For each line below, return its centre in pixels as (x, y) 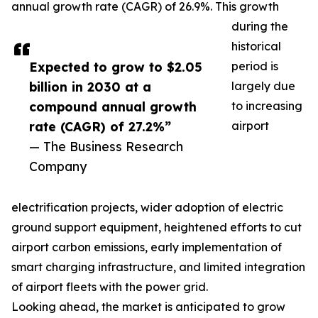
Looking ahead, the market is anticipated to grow (148, 307)
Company (58, 166)
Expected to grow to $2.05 (116, 67)
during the (260, 27)
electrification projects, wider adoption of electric (147, 208)
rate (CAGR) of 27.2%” (100, 127)
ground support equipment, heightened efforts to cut (157, 227)
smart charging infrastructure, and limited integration (158, 267)
